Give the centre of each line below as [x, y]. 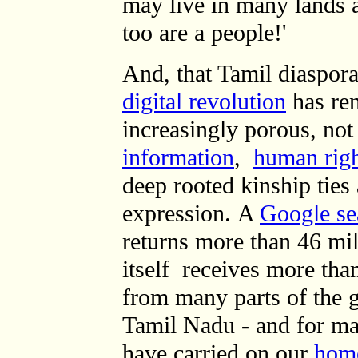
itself [149, 269]
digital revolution [204, 101]
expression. [180, 213]
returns [159, 241]
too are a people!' [204, 33]
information [178, 157]
